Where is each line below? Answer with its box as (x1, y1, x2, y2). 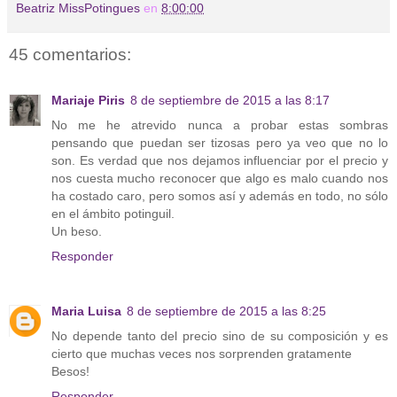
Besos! (51, 364, 90, 379)
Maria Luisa (51, 304, 121, 319)
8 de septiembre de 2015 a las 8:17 (130, 93, 330, 108)
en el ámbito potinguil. (51, 206, 175, 222)
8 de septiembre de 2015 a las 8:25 (127, 304, 326, 319)
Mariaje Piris (51, 93, 125, 108)
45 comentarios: (9, 44, 131, 64)
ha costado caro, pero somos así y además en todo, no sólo (51, 189, 388, 204)
